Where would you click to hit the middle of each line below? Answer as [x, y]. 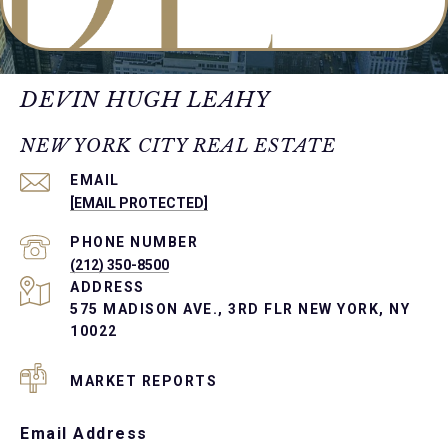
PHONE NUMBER [134, 241]
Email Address [84, 433]
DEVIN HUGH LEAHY [144, 99]
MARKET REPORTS [143, 380]
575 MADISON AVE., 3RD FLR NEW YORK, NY [240, 308]
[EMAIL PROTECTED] [139, 202]
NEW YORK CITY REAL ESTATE [178, 145]
